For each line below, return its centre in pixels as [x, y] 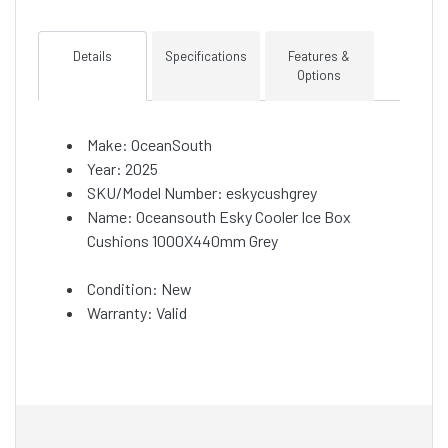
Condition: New [139, 289]
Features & [319, 56]
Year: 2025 [122, 169]
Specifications [205, 56]
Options [319, 75]
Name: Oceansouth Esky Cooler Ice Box [219, 217]
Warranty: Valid [137, 313]
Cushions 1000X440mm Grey [182, 241]
